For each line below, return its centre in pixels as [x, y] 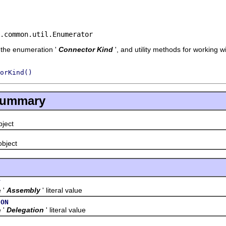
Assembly [23, 190]
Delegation [25, 210]
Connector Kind [86, 49]
